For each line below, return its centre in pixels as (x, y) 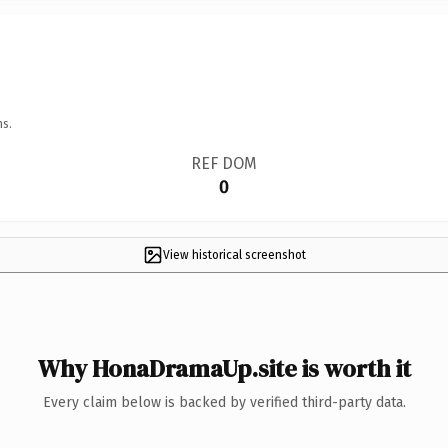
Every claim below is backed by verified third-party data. (224, 402)
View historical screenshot (234, 254)
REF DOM (223, 163)
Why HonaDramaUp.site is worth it (224, 368)
